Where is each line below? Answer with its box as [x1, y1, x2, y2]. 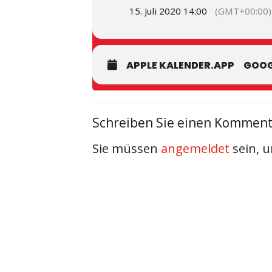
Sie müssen [92, 140, 161, 157]
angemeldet [161, 140, 229, 157]
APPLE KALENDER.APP [126, 58, 234, 72]
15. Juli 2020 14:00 [129, 5, 207, 17]
